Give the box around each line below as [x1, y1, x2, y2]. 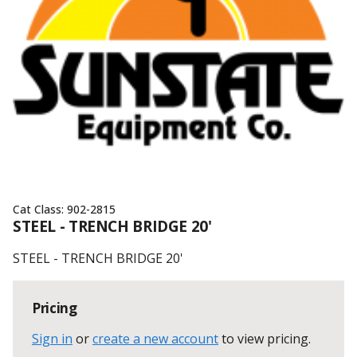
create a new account [92, 330, 218, 347]
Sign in [32, 330, 73, 347]
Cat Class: [13, 202, 67, 217]
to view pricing [222, 330, 308, 347]
